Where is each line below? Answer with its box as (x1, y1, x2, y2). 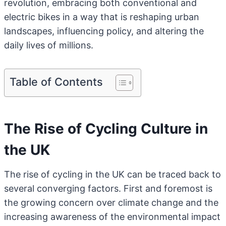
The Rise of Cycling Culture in (4, 120, 208, 137)
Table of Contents (10, 75, 103, 88)
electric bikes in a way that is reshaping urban (4, 12, 199, 22)
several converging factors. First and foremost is (4, 183, 212, 194)
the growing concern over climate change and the (4, 197, 218, 208)
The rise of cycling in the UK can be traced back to (4, 169, 221, 180)
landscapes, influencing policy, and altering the (4, 26, 204, 36)
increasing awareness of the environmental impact (4, 211, 220, 222)
